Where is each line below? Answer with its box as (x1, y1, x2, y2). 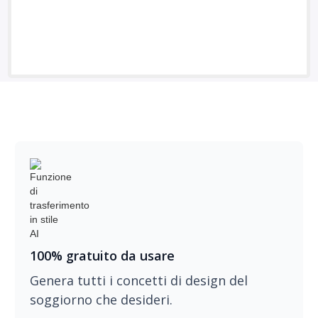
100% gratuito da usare (29, 247, 175, 264)
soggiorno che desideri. (29, 291, 172, 308)
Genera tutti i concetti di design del (29, 272, 248, 289)
